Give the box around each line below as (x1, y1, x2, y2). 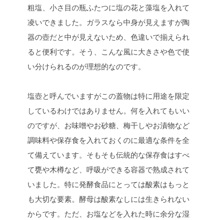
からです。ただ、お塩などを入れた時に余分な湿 (27, 210, 190, 219)
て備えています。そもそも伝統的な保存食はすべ (27, 151, 190, 160)
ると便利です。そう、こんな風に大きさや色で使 (27, 48, 190, 56)
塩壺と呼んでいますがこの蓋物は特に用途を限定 (27, 92, 190, 101)
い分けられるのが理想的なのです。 (27, 62, 145, 71)
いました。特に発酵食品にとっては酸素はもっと (27, 180, 190, 189)
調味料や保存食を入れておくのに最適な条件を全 (27, 136, 190, 145)
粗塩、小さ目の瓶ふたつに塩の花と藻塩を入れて (27, 3, 190, 12)
